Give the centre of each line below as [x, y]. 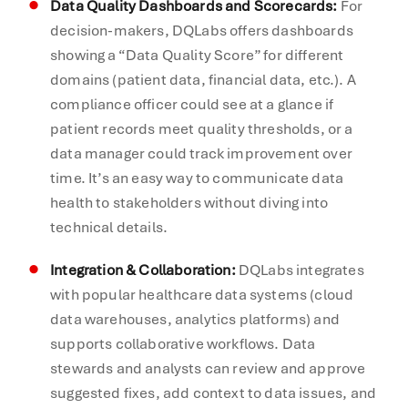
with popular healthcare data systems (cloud [202, 294]
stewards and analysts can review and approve [208, 368]
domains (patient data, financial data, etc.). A [203, 79]
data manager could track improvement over [201, 153]
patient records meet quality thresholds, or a [202, 128]
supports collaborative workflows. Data [183, 343]
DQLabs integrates [300, 270]
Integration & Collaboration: [143, 270]
